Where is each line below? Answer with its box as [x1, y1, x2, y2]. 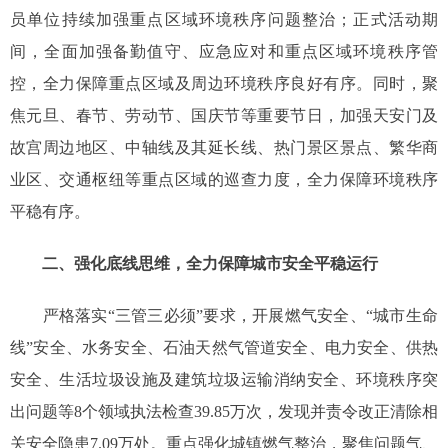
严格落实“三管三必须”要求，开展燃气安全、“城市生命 [10, 307, 438, 325]
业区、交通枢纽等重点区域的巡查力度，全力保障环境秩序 [10, 171, 438, 189]
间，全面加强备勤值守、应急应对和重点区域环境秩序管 [10, 43, 438, 61]
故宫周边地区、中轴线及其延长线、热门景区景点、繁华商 [10, 139, 438, 157]
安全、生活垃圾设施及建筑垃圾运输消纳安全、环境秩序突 [10, 371, 438, 389]
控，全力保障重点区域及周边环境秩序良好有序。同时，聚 [10, 75, 438, 93]
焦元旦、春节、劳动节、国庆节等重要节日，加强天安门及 [10, 107, 438, 125]
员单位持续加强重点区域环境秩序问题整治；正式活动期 [10, 11, 438, 29]
